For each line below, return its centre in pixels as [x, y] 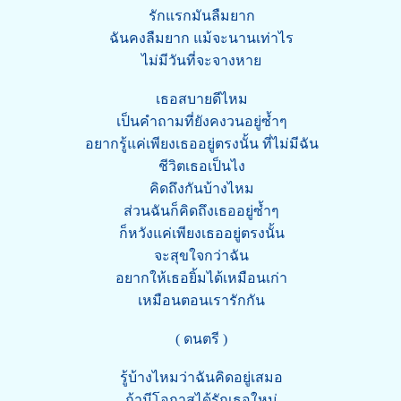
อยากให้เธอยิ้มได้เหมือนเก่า [201, 278]
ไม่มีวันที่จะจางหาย [201, 60]
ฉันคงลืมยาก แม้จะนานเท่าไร [201, 38]
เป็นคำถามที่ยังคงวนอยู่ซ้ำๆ [201, 121]
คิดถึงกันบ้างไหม [201, 188]
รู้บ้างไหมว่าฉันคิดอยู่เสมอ [201, 377]
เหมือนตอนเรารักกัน [201, 300]
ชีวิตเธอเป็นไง [201, 166]
